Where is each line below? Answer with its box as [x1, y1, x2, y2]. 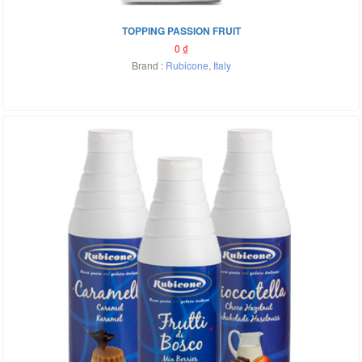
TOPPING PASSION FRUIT [121, 23, 241, 38]
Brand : [131, 58, 166, 72]
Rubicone [165, 58, 208, 72]
